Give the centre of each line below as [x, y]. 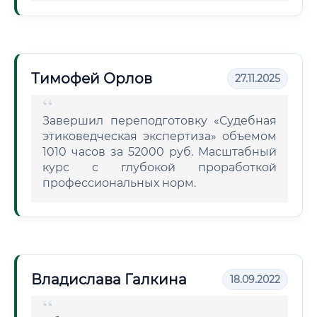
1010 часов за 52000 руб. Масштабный [160, 152]
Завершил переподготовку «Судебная [160, 121]
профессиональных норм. [119, 183]
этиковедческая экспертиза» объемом [160, 136]
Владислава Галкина [109, 279]
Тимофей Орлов [92, 79]
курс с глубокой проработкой [160, 167]
